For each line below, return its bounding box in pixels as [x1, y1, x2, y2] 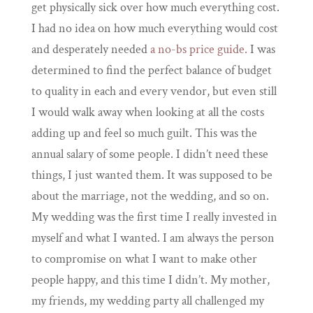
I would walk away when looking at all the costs [31, 104, 264, 121]
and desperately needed [31, 41, 150, 58]
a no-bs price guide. [150, 41, 247, 58]
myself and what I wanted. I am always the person [31, 230, 275, 247]
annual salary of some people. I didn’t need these [31, 146, 268, 163]
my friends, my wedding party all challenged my [31, 293, 264, 310]
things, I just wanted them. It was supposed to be [31, 167, 272, 184]
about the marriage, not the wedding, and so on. [31, 188, 269, 205]
